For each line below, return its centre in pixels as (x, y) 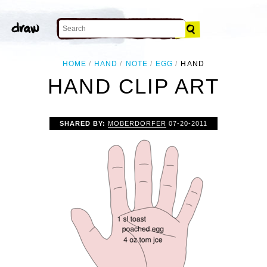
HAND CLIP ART (133, 86)
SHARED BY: (83, 123)
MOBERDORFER (137, 123)
